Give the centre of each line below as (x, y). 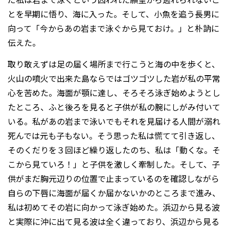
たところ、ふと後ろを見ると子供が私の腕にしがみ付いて (114, 107)
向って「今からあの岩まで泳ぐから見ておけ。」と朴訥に (113, 28)
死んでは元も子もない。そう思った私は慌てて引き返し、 (114, 135)
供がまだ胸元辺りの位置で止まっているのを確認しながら (113, 178)
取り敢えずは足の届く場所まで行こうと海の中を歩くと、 (114, 64)
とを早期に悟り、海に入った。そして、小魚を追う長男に (113, 14)
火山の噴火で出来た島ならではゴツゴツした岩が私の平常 (114, 78)
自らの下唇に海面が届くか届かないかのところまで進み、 (114, 192)
